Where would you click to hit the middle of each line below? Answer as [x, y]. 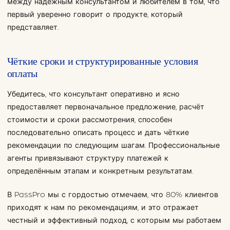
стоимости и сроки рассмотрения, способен [89, 120]
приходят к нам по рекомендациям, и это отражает [103, 207]
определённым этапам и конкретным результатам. [100, 171]
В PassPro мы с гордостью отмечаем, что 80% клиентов [112, 195]
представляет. [33, 28]
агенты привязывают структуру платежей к [88, 159]
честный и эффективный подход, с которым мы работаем [114, 220]
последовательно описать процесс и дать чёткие [98, 133]
